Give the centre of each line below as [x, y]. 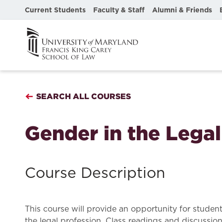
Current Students [55, 10]
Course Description [95, 173]
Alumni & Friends [182, 10]
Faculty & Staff [119, 10]
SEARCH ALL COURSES [83, 96]
